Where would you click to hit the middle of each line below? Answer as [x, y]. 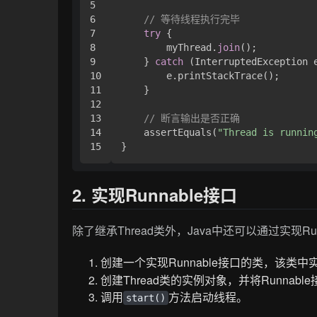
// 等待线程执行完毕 [192, 19]
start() [146, 298]
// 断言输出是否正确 [192, 118]
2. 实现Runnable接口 [155, 194]
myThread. [169, 47]
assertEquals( [169, 132]
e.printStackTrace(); [201, 75]
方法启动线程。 [208, 296]
